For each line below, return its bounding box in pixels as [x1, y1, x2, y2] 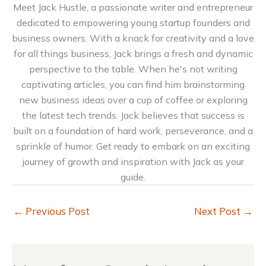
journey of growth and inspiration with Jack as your [22, 156, 244, 168]
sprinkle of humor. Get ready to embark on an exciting [16, 140, 250, 153]
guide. [121, 171, 145, 183]
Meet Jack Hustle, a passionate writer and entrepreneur [13, 1, 253, 14]
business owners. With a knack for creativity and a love [12, 32, 254, 45]
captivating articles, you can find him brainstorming [21, 78, 245, 91]
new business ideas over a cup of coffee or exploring [18, 94, 248, 106]
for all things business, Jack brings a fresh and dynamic [13, 47, 253, 60]
